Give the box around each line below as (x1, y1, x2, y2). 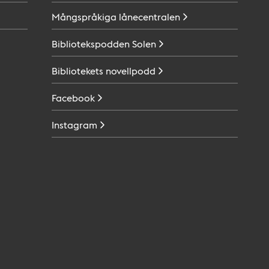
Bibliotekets (52, 64, 103, 77)
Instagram (52, 118, 97, 131)
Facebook (52, 91, 95, 104)
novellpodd (106, 64, 156, 77)
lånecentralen (119, 10, 180, 23)
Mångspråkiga (52, 10, 116, 23)
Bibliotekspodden (52, 37, 130, 50)
